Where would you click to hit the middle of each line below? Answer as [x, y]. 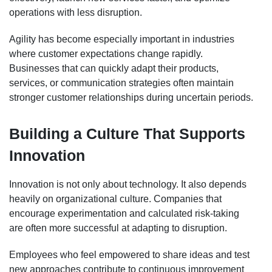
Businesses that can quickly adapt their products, [114, 68]
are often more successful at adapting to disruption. [118, 228]
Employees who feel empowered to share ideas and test [129, 254]
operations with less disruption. [76, 12]
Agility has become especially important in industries [122, 39]
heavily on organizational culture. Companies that [115, 199]
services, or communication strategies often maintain [121, 83]
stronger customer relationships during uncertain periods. [131, 97]
